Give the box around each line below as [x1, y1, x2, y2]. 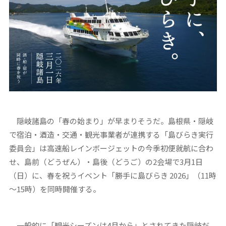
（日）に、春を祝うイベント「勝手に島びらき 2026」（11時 [9, 169, 216, 181]
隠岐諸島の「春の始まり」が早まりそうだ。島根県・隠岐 [9, 115, 213, 126]
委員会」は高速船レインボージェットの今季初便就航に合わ [9, 142, 213, 153]
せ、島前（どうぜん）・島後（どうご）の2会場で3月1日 [9, 156, 203, 167]
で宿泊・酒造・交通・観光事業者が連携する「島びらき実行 [9, 129, 213, 140]
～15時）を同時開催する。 [9, 183, 100, 194]
